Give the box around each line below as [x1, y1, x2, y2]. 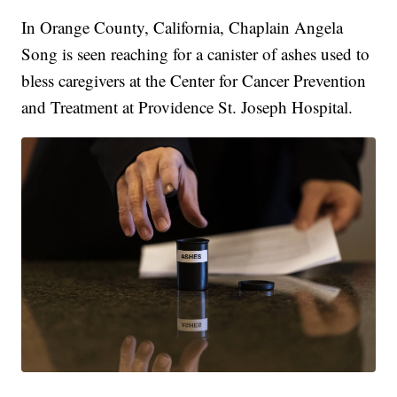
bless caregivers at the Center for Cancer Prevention [21, 68, 367, 91]
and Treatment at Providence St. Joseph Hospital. [21, 95, 354, 118]
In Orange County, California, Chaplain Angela [21, 15, 344, 38]
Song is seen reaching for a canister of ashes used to [21, 42, 370, 65]
